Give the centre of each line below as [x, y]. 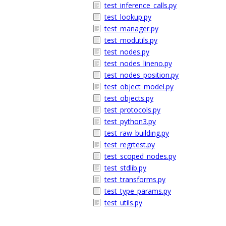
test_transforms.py [135, 179]
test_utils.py [123, 203]
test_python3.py [130, 121]
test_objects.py [129, 98]
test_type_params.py [138, 191]
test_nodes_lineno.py [138, 63]
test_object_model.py [139, 87]
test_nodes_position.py [142, 75]
